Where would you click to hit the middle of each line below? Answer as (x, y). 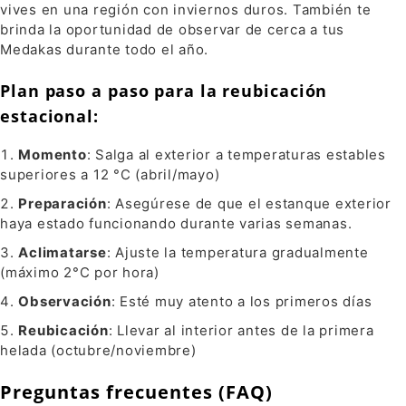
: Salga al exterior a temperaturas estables (236, 155)
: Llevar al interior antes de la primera (241, 331)
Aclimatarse (63, 253)
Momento (53, 155)
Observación (65, 302)
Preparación (63, 204)
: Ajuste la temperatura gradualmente (237, 253)
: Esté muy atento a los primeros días (242, 302)
